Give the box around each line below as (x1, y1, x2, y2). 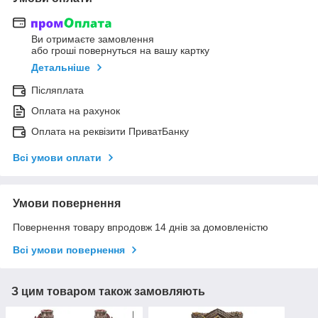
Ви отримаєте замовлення (31, 33, 154, 45)
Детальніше (31, 62, 90, 74)
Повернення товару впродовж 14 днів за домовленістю (13, 221, 268, 234)
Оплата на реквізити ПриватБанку (31, 126, 189, 138)
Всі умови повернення (13, 244, 125, 256)
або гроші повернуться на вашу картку (31, 45, 209, 57)
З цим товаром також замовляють (11, 285, 205, 298)
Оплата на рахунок (31, 105, 120, 117)
